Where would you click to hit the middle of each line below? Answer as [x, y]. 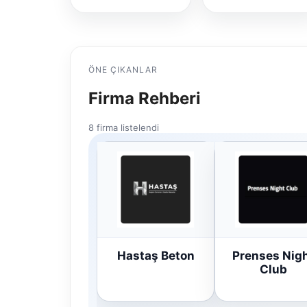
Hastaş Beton [156, 256]
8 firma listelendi [124, 128]
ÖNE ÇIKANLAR [123, 70]
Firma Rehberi [145, 99]
